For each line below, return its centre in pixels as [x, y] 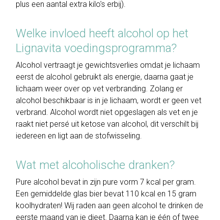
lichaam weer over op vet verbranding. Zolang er [99, 89]
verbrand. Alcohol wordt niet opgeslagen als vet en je [107, 112]
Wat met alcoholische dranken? [95, 165]
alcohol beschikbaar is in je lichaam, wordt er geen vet [109, 101]
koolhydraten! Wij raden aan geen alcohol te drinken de [110, 206]
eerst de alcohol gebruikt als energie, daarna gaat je [105, 77]
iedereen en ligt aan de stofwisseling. [79, 136]
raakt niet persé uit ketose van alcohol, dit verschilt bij [107, 124]
